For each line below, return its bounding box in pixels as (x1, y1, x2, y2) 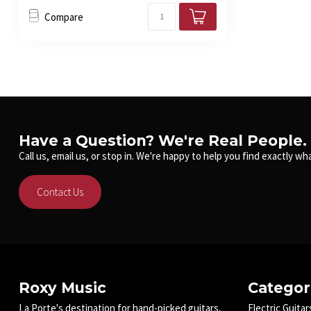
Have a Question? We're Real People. (19, 132, 307, 150)
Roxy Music (19, 279, 106, 297)
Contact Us (37, 185, 83, 199)
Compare (44, 10, 83, 24)
